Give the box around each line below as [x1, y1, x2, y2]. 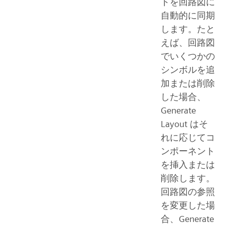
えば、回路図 [161, 37, 215, 48]
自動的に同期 [161, 10, 215, 21]
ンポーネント [161, 146, 215, 157]
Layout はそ [161, 119, 208, 130]
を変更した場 [161, 200, 215, 211]
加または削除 [161, 78, 215, 89]
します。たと [161, 24, 215, 35]
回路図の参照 [161, 186, 215, 197]
